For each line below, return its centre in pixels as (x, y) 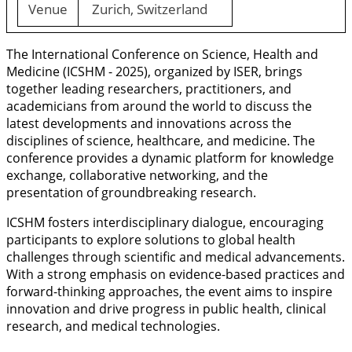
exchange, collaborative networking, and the (137, 175)
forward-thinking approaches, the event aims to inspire (169, 291)
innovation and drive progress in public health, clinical (166, 308)
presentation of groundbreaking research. (131, 192)
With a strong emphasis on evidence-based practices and (176, 274)
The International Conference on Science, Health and (162, 54)
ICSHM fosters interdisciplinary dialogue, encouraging (165, 222)
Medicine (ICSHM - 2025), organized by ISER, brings (154, 71)
